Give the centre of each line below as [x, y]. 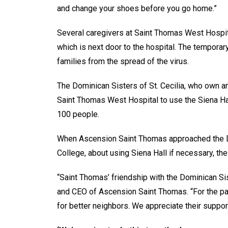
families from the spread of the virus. [124, 61]
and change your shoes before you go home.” [137, 8]
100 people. [78, 114]
